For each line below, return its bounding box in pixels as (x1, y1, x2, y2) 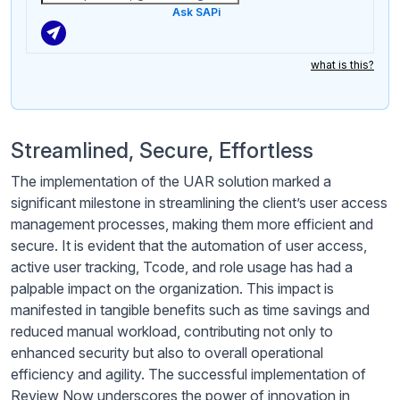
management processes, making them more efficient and (11, 215, 373, 234)
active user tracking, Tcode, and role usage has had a (11, 258, 353, 277)
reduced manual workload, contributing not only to (11, 322, 333, 341)
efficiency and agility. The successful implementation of (11, 365, 366, 384)
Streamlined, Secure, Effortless (11, 137, 313, 164)
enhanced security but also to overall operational (11, 344, 323, 362)
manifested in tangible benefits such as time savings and (11, 301, 370, 320)
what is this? (311, 58, 374, 72)
